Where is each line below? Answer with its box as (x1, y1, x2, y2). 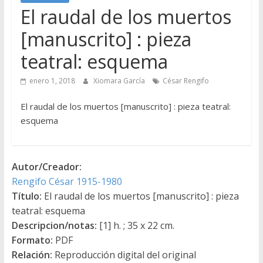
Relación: (11, 248, 52, 261)
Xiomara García (93, 75, 147, 86)
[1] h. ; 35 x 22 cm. (96, 218, 174, 232)
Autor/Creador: (11, 160, 82, 173)
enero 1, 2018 (29, 75, 75, 86)
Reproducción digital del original (52, 248, 196, 261)
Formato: (11, 233, 53, 247)
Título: (11, 189, 42, 203)
